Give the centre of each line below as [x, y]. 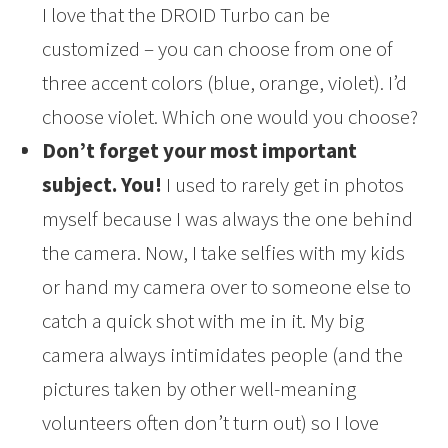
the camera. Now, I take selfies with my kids [224, 253]
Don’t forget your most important [200, 151]
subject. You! [102, 185]
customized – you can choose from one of [218, 49]
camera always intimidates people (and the [223, 355]
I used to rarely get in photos [283, 185]
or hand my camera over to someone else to [227, 287]
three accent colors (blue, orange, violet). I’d [225, 83]
